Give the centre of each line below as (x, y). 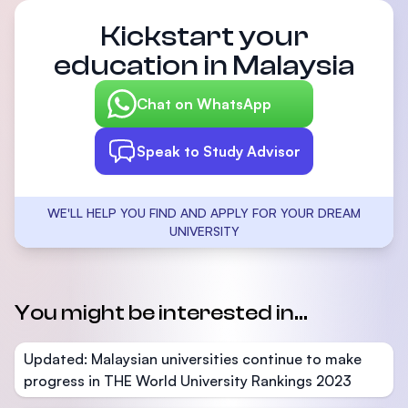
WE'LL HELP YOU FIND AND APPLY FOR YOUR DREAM (204, 213)
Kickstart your (204, 37)
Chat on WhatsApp (204, 104)
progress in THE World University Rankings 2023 (188, 381)
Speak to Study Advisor (219, 152)
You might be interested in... (161, 313)
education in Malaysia (204, 66)
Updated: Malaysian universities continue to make (193, 359)
